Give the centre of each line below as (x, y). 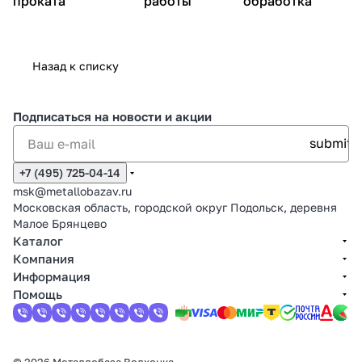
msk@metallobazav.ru (72, 191)
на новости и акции (153, 116)
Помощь (38, 294)
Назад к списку (76, 65)
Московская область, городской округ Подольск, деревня (175, 207)
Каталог (38, 241)
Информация (52, 276)
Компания (44, 259)
